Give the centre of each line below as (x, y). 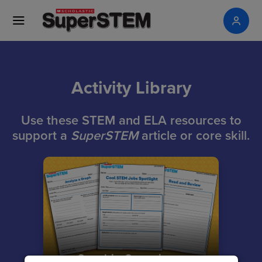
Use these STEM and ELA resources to (131, 120)
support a (42, 135)
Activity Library (131, 87)
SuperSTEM (104, 135)
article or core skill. (194, 135)
